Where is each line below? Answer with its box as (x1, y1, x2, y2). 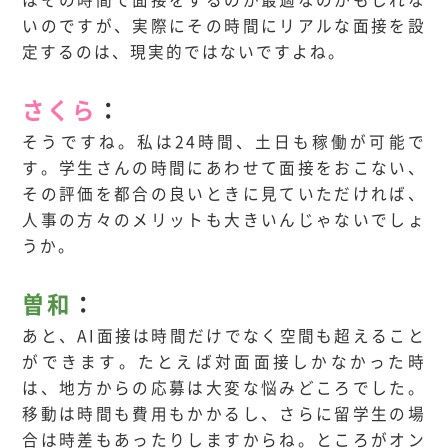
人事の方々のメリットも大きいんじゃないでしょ (22, 208, 426, 232)
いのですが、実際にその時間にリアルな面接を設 (22, 14, 426, 38)
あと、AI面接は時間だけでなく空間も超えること (22, 324, 426, 348)
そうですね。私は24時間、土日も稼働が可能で (22, 130, 426, 154)
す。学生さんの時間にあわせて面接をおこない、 (22, 156, 426, 180)
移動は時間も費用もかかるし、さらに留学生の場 (22, 402, 426, 426)
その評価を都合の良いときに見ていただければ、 (22, 182, 426, 206)
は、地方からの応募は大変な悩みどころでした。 (22, 376, 426, 400)
